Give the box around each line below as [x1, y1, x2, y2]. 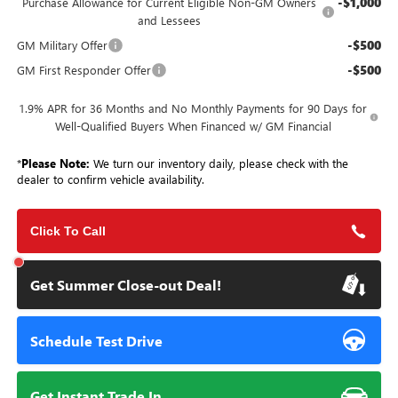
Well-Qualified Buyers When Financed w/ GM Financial [54, 118, 331, 134]
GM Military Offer [16, 37, 107, 53]
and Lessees [137, 12, 201, 28]
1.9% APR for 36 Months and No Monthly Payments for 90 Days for [19, 100, 368, 116]
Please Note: [20, 155, 90, 171]
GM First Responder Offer [16, 62, 151, 78]
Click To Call [29, 223, 106, 238]
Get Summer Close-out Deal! [30, 275, 222, 295]
